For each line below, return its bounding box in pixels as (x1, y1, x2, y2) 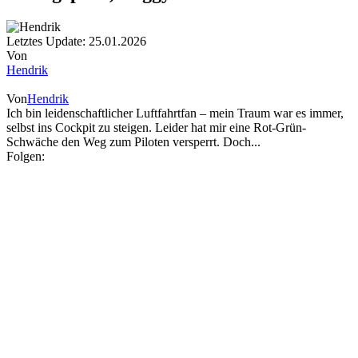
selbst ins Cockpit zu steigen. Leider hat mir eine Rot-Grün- (6, 121, 306, 135)
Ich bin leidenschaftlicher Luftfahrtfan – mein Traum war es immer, (6, 106, 344, 121)
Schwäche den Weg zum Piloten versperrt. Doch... (6, 135, 261, 149)
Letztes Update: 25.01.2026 (6, 34, 146, 49)
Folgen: (6, 149, 45, 164)
